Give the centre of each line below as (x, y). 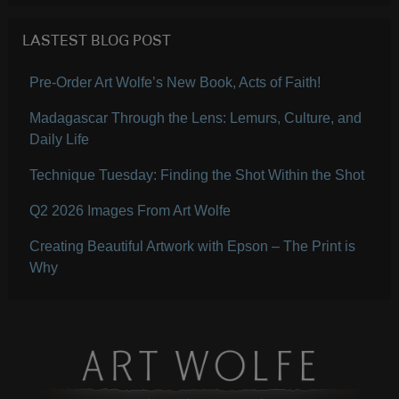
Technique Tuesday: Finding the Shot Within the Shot (196, 175)
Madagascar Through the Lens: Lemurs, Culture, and (195, 118)
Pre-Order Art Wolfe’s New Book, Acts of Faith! (175, 82)
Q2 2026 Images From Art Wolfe (130, 210)
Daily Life (59, 139)
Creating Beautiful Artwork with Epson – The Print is (192, 246)
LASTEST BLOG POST (96, 41)
